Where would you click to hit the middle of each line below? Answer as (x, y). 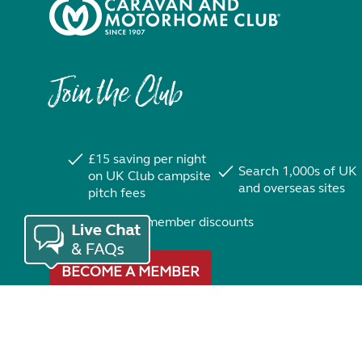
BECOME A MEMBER (130, 271)
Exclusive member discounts (170, 222)
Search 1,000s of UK (297, 171)
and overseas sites (291, 188)
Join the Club (116, 96)
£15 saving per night (147, 159)
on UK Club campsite (149, 176)
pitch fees (116, 193)
